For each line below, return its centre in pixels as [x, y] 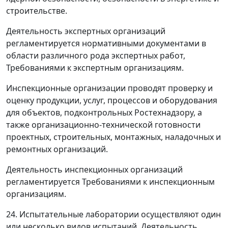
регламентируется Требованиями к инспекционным [110, 182]
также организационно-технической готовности [103, 125]
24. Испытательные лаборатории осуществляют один [113, 214]
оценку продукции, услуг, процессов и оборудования [112, 100]
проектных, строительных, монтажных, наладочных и [113, 137]
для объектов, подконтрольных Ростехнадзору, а [104, 112]
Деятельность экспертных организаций [86, 31]
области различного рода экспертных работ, [96, 55]
